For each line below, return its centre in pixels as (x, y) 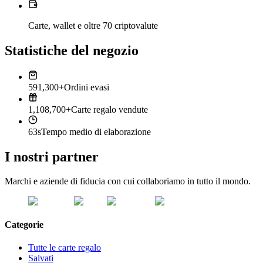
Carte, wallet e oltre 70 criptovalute (93, 25)
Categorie (24, 224)
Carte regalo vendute (109, 109)
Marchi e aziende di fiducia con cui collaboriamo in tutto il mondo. (128, 181)
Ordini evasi (87, 87)
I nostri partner (52, 156)
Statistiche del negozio (72, 50)
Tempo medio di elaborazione (96, 131)
